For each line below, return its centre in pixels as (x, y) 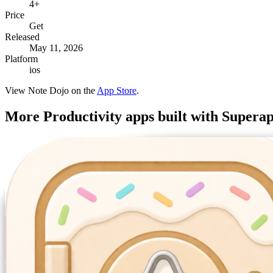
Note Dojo (48, 91)
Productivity (83, 117)
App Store (117, 91)
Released (22, 37)
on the (82, 91)
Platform (21, 59)
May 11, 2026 (56, 48)
